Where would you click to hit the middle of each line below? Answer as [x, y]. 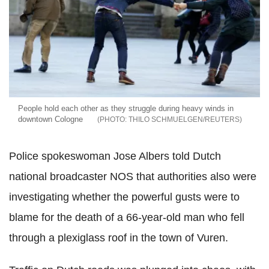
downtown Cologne [50, 119]
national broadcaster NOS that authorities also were [133, 176]
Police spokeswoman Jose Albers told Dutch [115, 156]
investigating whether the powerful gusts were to [124, 197]
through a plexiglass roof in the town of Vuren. [119, 237]
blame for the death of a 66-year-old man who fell [127, 217]
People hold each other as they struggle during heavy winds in [126, 108]
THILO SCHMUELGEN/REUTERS [184, 119]
